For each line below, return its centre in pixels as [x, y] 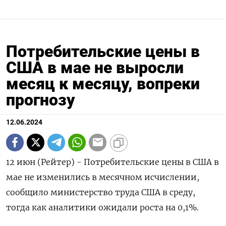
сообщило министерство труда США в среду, [101, 192]
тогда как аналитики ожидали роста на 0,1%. [102, 207]
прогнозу [41, 100]
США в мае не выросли [95, 67]
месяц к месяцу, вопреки [103, 83]
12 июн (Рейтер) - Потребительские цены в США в [112, 162]
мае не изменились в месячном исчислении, [103, 177]
